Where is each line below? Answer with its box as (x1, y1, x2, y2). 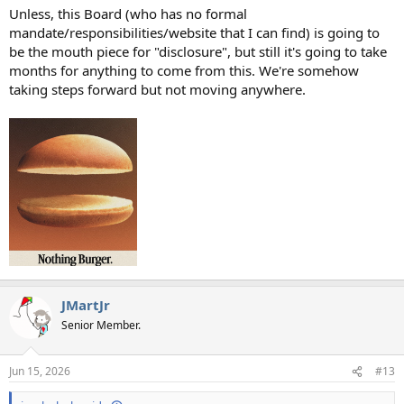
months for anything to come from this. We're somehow (9, 61, 359, 79)
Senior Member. (61, 317, 141, 333)
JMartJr (61, 295, 110, 314)
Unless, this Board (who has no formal (9, 5, 247, 23)
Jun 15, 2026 (9, 363, 70, 380)
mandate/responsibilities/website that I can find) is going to (9, 23, 380, 41)
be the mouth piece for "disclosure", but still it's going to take (9, 42, 387, 60)
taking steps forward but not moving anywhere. (9, 80, 306, 98)
